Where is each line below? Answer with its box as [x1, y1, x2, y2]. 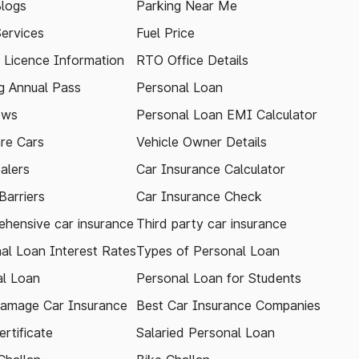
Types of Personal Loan [136, 243, 280, 259]
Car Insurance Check [136, 188, 262, 204]
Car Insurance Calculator [136, 161, 285, 177]
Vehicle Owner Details [136, 134, 267, 150]
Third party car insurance [136, 216, 287, 232]
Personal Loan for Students [136, 270, 301, 286]
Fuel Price [136, 25, 195, 41]
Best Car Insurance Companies [136, 297, 321, 313]
